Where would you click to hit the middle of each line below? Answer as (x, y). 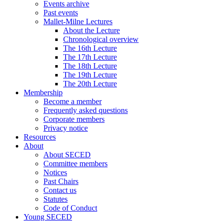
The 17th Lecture (90, 57)
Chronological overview (101, 39)
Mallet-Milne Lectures (78, 21)
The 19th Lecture (90, 74)
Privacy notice (66, 128)
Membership (43, 92)
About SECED (67, 154)
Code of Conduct (70, 208)
